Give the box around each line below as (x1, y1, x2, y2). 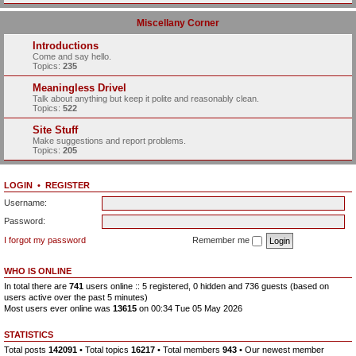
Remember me (192, 234, 252, 245)
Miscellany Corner (137, 17, 219, 29)
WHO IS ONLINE (4, 265, 72, 276)
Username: (4, 197, 47, 207)
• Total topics (77, 344, 131, 354)
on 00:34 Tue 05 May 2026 (137, 303, 242, 313)
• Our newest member (237, 344, 324, 354)
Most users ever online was (4, 303, 113, 313)
